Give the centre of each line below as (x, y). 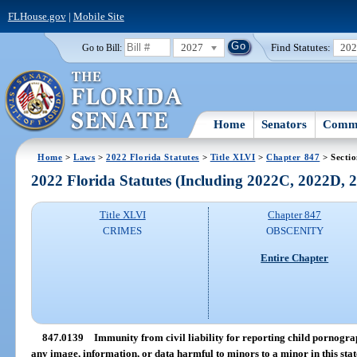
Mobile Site (98, 16)
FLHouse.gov (37, 16)
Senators (284, 124)
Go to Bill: (102, 47)
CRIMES (123, 231)
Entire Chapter (295, 257)
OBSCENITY (294, 231)
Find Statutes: (301, 47)
